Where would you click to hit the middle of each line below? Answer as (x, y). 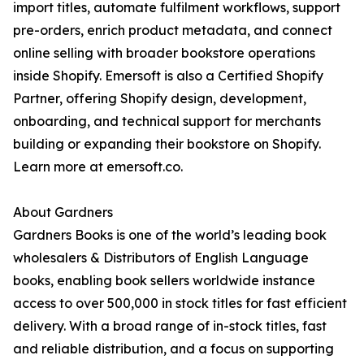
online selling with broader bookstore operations (164, 53)
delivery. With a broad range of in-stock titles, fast (170, 326)
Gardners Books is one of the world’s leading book (170, 235)
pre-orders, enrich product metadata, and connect (173, 30)
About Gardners (63, 212)
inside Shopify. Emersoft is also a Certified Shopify (168, 76)
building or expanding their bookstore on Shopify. (171, 144)
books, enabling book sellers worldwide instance (164, 280)
